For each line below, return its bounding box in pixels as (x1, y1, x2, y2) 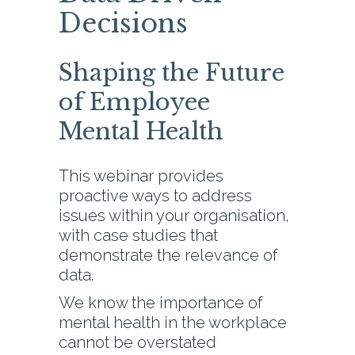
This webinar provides (59, 166, 223, 186)
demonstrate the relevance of (59, 246, 277, 265)
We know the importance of (59, 293, 262, 313)
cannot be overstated (59, 333, 216, 353)
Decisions (59, 7, 188, 40)
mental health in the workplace (59, 313, 287, 333)
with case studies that (59, 226, 218, 246)
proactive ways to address (59, 186, 252, 206)
